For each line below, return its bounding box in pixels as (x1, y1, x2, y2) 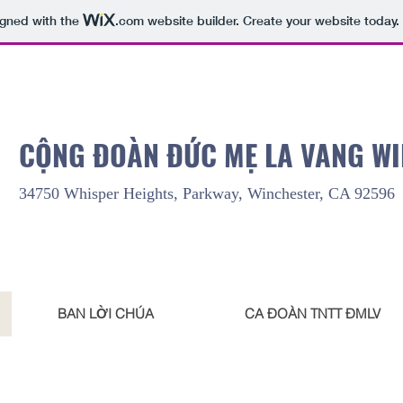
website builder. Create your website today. (143, 13, 399, 30)
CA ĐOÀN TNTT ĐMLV (245, 305, 381, 322)
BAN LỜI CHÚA (58, 305, 154, 322)
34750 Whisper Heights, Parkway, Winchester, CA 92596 (19, 184, 395, 202)
